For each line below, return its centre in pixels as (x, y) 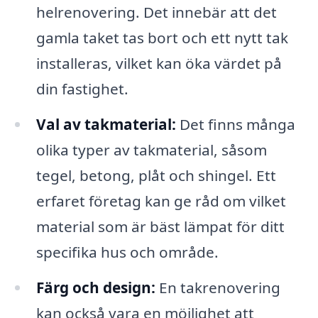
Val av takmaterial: (106, 125)
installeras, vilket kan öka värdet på (159, 64)
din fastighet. (82, 89)
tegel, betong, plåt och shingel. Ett (156, 176)
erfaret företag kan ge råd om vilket (161, 201)
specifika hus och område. (127, 252)
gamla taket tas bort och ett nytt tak (162, 38)
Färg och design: (95, 287)
